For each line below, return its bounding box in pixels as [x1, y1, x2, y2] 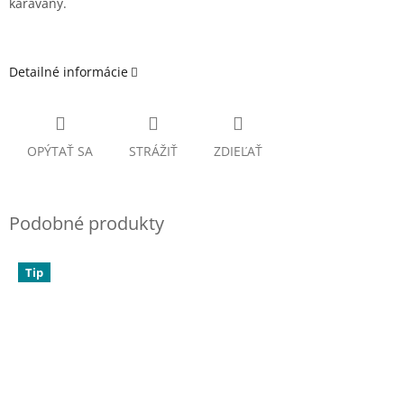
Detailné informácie [9, 63, 128, 81]
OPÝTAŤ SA [27, 142, 93, 161]
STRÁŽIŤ [129, 142, 178, 161]
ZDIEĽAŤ [214, 142, 262, 161]
